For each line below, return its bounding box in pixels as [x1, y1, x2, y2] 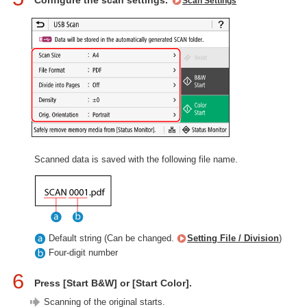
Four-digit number [46, 247, 118, 258]
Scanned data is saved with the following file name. [34, 154, 238, 164]
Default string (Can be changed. [46, 233, 177, 243]
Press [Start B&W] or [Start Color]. [34, 278, 192, 289]
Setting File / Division [187, 233, 279, 243]
